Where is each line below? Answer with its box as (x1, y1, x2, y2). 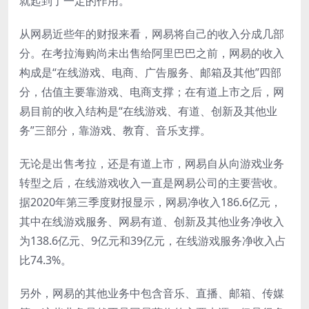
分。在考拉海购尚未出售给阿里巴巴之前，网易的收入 (19, 45, 284, 61)
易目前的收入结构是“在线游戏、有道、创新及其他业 (19, 103, 277, 119)
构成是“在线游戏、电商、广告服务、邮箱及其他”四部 (19, 64, 281, 80)
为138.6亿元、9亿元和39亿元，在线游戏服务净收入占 (19, 232, 286, 248)
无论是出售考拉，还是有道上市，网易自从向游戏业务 (19, 155, 284, 171)
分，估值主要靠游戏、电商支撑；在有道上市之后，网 (19, 83, 284, 99)
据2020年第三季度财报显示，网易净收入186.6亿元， (19, 194, 281, 210)
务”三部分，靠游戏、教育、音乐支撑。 (19, 122, 211, 138)
